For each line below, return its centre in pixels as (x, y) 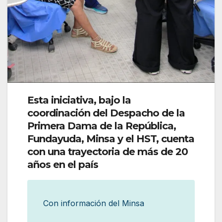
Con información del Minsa (94, 203)
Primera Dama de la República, (102, 126)
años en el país (63, 165)
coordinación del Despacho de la (106, 113)
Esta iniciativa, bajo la (79, 100)
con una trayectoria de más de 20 (108, 152)
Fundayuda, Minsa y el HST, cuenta (111, 139)
